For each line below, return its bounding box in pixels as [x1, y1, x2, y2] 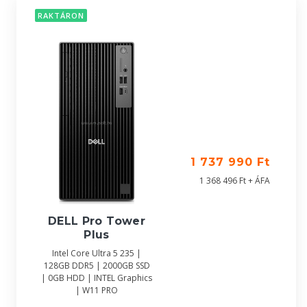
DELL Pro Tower [48, 214, 145, 228]
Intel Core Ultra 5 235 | [52, 247, 141, 260]
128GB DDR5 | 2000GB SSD [43, 260, 150, 272]
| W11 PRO [75, 284, 118, 297]
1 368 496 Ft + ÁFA [199, 175, 270, 186]
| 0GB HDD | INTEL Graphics [41, 272, 152, 284]
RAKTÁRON [38, 10, 84, 21]
